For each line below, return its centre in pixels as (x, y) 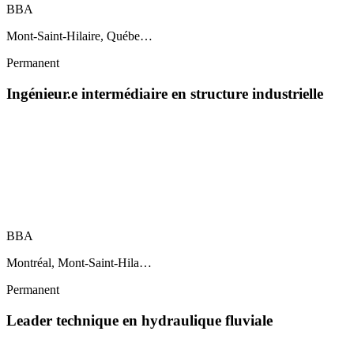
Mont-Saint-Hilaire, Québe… (79, 36)
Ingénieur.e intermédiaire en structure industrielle (165, 93)
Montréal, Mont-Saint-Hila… (79, 263)
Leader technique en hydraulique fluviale (139, 320)
